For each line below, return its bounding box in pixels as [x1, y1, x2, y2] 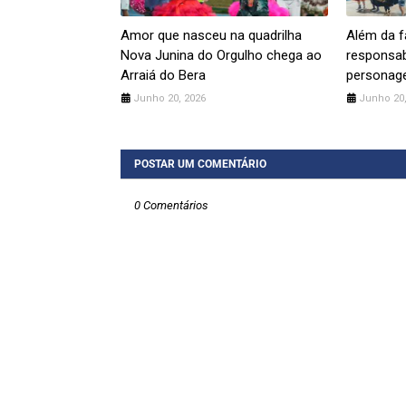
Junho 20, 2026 [133, 92, 206, 105]
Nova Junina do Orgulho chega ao [121, 47, 322, 64]
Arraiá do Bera [121, 67, 206, 84]
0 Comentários [134, 198, 208, 213]
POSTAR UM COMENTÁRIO [134, 158, 266, 171]
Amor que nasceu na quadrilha [121, 27, 302, 44]
